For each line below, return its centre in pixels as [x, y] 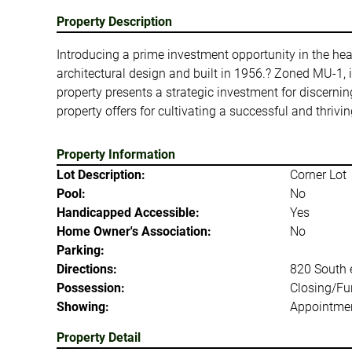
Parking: [81, 250]
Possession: [91, 288]
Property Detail [99, 337]
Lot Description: [101, 175]
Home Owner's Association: [134, 231]
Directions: [87, 269]
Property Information [116, 154]
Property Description [114, 22]
